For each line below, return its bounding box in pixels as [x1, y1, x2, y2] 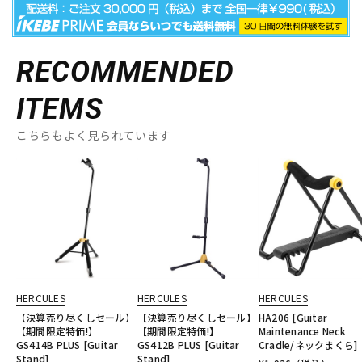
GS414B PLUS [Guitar [16, 338, 119, 352]
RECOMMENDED [16, 55, 234, 90]
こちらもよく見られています [16, 127, 171, 144]
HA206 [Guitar [259, 310, 328, 325]
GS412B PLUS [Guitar [137, 338, 240, 352]
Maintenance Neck [259, 324, 346, 339]
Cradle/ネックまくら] [259, 338, 358, 352]
